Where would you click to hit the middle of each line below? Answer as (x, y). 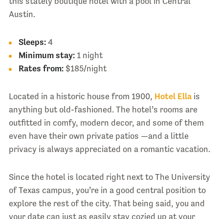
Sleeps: (32, 42)
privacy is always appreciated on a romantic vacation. (109, 149)
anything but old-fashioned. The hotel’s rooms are (103, 109)
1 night (88, 55)
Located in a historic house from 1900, (81, 96)
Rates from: (41, 68)
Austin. (22, 14)
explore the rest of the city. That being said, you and (107, 203)
